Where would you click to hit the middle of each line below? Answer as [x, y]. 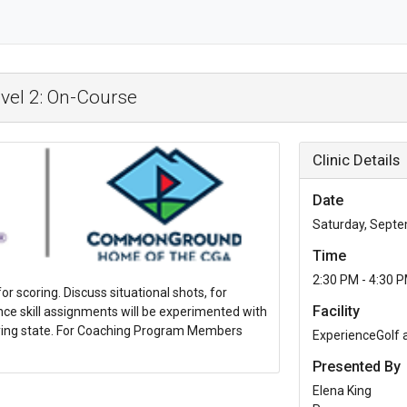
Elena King [342, 391]
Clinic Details [357, 160]
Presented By [357, 367]
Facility [337, 311]
